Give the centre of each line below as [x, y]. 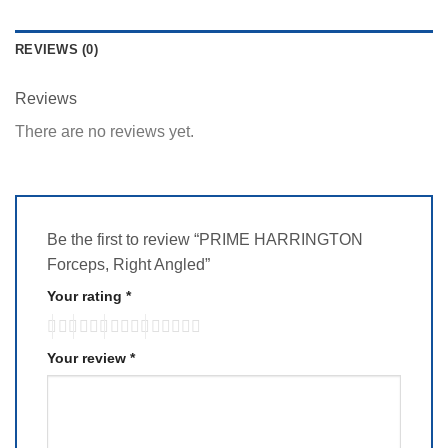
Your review [88, 357]
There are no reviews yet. [104, 132]
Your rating [86, 295]
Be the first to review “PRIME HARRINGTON [205, 239]
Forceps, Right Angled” [130, 264]
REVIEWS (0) [56, 50]
